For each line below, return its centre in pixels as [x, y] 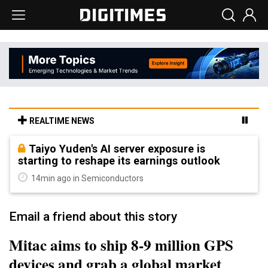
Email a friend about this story [93, 216]
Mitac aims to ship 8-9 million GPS [121, 245]
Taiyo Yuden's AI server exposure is [117, 148]
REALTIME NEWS [61, 121]
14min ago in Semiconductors [86, 178]
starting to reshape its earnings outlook [119, 160]
